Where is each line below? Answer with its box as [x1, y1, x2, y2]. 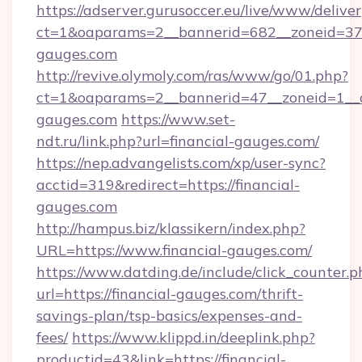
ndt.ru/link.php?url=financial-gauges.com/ [36, 132, 319, 150]
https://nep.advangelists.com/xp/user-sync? [36, 154, 326, 172]
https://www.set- [121, 110, 235, 128]
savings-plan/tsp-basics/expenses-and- [36, 306, 302, 325]
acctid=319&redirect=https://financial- [36, 175, 300, 194]
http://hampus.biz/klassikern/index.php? [36, 219, 305, 238]
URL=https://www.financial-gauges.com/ [36, 241, 312, 259]
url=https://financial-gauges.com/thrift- [36, 284, 303, 303]
